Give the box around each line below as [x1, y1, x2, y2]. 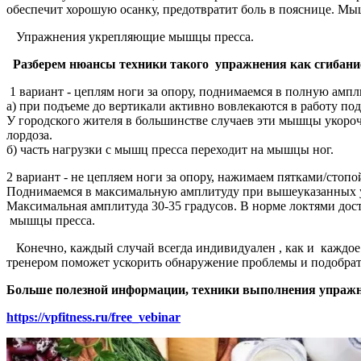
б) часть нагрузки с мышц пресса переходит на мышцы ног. [6, 142, 334, 156]
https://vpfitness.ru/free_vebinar [6, 309, 180, 324]
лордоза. [6, 127, 52, 142]
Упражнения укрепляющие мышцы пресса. [6, 29, 257, 44]
